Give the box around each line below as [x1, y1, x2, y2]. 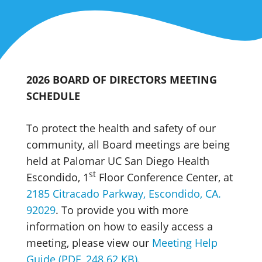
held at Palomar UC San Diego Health [26, 154, 209, 168]
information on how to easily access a [26, 219, 213, 233]
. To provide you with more [56, 203, 188, 217]
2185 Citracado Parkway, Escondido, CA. [26, 187, 221, 201]
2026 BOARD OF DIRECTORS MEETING [26, 73, 217, 87]
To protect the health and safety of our [26, 121, 216, 135]
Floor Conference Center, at [96, 170, 233, 184]
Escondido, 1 [26, 170, 89, 184]
